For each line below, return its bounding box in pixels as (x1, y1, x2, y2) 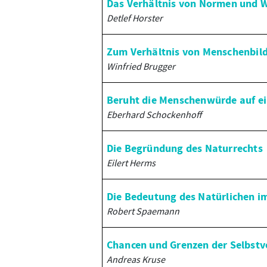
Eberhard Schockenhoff (106, 108, 201, 120)
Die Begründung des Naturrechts (106, 141, 263, 156)
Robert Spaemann (106, 205, 179, 217)
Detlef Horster (106, 12, 163, 24)
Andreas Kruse (106, 253, 165, 265)
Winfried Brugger (106, 60, 175, 72)
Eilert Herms (106, 157, 156, 169)
